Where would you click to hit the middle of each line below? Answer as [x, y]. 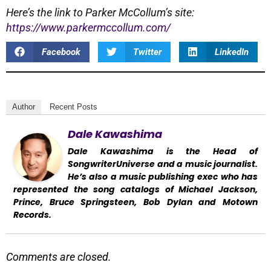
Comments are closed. [59, 256]
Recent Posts [73, 106]
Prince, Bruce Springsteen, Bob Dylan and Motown [135, 202]
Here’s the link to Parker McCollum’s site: [100, 12]
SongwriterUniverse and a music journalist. [163, 164]
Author [24, 106]
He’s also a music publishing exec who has [163, 176]
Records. [32, 214]
